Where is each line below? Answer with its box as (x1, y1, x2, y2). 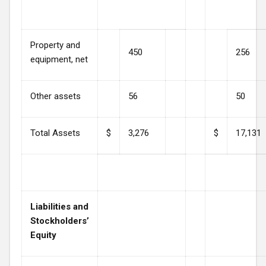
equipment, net (30, 53, 88, 65)
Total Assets (30, 127, 80, 138)
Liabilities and (30, 201, 88, 212)
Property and (30, 39, 80, 50)
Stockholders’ (30, 215, 89, 226)
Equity (30, 229, 56, 240)
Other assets (30, 90, 81, 102)
